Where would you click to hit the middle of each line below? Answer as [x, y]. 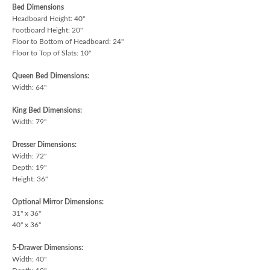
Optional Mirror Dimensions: [58, 202]
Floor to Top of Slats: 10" [52, 53]
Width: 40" [29, 259]
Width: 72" [29, 156]
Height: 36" [30, 179]
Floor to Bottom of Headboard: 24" [68, 41]
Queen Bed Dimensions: [51, 76]
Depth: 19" [29, 167]
